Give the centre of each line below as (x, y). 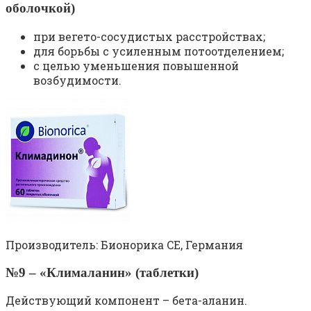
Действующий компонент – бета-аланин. (126, 301)
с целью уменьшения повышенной (136, 65)
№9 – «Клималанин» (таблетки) (102, 272)
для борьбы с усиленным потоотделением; (159, 51)
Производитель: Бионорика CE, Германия (124, 244)
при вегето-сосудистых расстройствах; (149, 36)
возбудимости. (77, 80)
